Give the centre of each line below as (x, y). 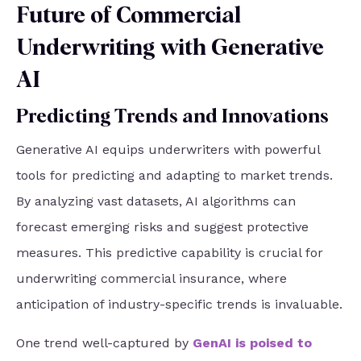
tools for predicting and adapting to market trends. (174, 175)
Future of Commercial (129, 16)
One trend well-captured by (104, 342)
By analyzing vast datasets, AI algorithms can (156, 201)
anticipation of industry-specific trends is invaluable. (179, 304)
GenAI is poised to (252, 342)
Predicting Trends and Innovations (172, 116)
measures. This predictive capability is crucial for (170, 252)
